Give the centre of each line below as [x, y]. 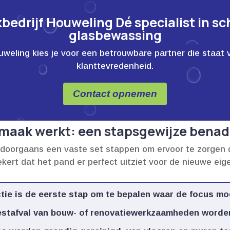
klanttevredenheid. [115, 66]
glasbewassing [115, 35]
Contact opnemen [115, 94]
